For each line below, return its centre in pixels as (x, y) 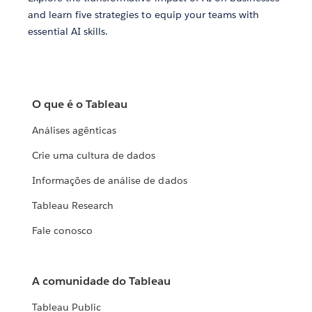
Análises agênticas (75, 131)
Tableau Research (73, 206)
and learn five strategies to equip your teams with (143, 15)
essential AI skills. (68, 32)
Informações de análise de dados (110, 181)
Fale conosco (63, 231)
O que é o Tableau (80, 104)
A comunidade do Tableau (102, 281)
